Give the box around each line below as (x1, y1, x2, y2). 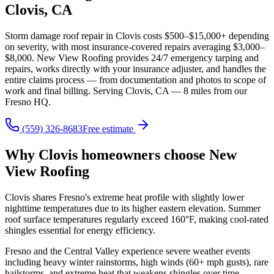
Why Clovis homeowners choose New (5, 146, 237, 163)
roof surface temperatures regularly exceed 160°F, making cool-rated (5, 213, 268, 224)
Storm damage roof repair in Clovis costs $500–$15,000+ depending (5, 30, 269, 41)
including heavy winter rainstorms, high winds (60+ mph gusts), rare (5, 256, 268, 267)
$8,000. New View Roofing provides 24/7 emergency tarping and (5, 52, 259, 63)
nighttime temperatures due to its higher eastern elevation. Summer (5, 202, 261, 213)
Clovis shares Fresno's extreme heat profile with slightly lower (5, 191, 244, 202)
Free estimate (83, 123, 133, 134)
